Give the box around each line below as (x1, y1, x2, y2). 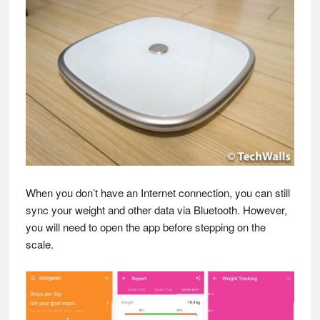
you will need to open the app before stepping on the (25, 219, 266, 234)
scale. (25, 236, 54, 251)
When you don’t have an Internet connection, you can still (25, 184, 290, 200)
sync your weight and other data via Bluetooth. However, (25, 201, 287, 217)
